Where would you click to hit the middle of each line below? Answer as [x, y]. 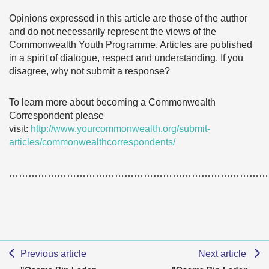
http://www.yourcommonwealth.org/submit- [120, 129]
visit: [20, 129]
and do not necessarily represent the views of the [113, 32]
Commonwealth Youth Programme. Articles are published [131, 45]
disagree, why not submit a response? [89, 71]
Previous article [53, 254]
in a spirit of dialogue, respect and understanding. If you [126, 58]
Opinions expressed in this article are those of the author [128, 18]
